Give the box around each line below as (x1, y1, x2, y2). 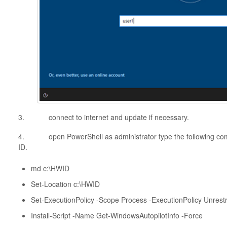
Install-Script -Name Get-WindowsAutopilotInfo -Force (30, 210, 203, 220)
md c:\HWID (30, 163, 69, 173)
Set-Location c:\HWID (30, 178, 100, 189)
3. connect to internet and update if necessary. (18, 111, 189, 122)
